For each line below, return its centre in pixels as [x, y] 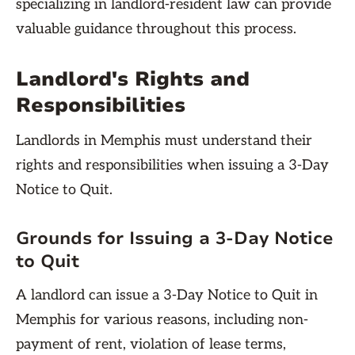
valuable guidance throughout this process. [156, 29]
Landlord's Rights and [133, 79]
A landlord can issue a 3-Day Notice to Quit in [167, 295]
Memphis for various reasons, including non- [162, 320]
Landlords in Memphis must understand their [164, 141]
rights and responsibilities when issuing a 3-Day [172, 165]
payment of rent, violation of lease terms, [151, 344]
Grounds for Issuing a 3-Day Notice [175, 239]
